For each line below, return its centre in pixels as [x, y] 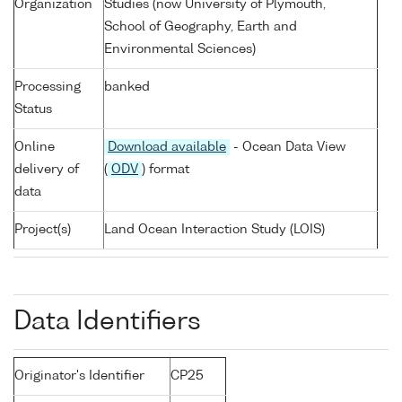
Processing [48, 87]
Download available [167, 148]
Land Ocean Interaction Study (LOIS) [214, 230]
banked [127, 87]
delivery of [47, 170]
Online [35, 148]
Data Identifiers [107, 323]
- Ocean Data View [288, 148]
